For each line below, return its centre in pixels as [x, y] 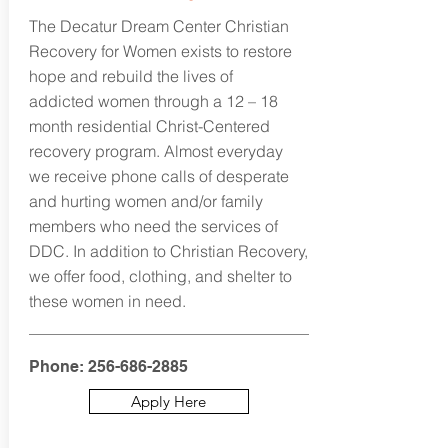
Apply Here [168, 401]
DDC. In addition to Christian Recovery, [168, 251]
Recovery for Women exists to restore [160, 51]
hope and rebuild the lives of [130, 76]
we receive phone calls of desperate [158, 176]
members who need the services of [153, 226]
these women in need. [109, 301]
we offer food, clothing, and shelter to [160, 276]
